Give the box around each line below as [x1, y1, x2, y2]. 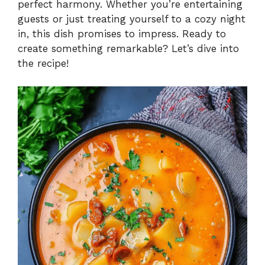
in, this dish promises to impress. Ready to [18, 28, 226, 40]
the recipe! [18, 57, 69, 70]
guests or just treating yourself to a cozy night [18, 13, 245, 25]
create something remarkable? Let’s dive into [18, 43, 239, 55]
